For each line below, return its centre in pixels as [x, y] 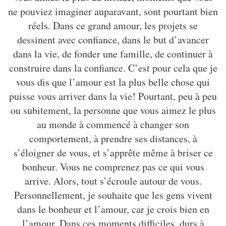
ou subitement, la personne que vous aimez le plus [113, 110]
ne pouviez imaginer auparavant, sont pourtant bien [113, 12]
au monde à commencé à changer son [113, 125]
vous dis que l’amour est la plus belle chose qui [113, 82]
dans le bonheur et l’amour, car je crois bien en [113, 209]
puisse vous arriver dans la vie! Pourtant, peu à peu [113, 96]
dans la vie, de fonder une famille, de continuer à [113, 54]
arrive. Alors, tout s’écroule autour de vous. [113, 181]
